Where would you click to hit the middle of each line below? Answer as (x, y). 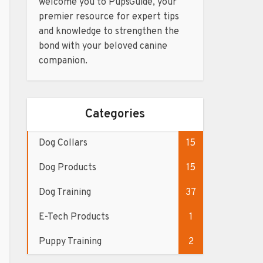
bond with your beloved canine (103, 46)
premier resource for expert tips (109, 17)
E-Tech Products (74, 217)
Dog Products (68, 168)
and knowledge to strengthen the (109, 32)
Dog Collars (63, 143)
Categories (115, 114)
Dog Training (65, 193)
